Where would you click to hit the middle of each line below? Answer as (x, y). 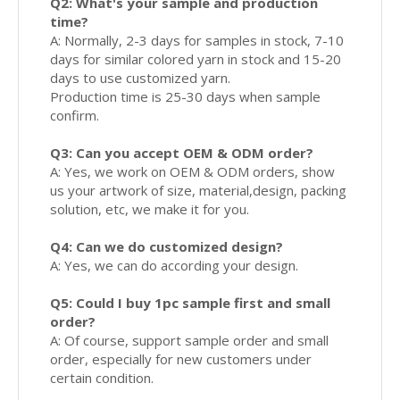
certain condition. (102, 378)
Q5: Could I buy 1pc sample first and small (190, 303)
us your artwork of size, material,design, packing (198, 191)
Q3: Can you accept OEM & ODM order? (182, 153)
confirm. (75, 116)
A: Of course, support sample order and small (189, 341)
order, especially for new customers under (181, 359)
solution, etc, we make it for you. (150, 209)
